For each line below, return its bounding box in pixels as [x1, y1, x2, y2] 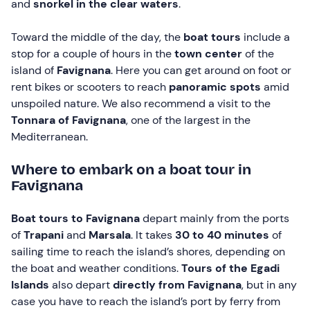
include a [244, 29, 290, 44]
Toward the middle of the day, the [11, 29, 183, 44]
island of [11, 62, 57, 77]
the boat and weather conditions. [11, 260, 181, 275]
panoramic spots [169, 79, 264, 94]
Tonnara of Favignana [11, 112, 126, 127]
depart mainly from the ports [140, 210, 289, 226]
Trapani [24, 227, 64, 242]
